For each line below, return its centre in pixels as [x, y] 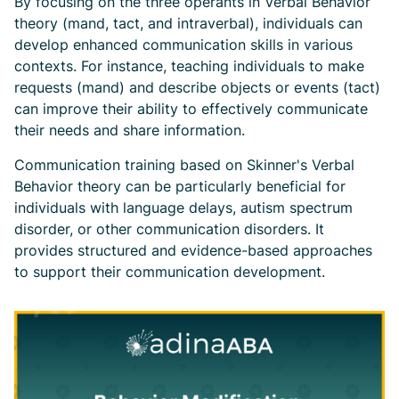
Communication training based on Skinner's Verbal [184, 165]
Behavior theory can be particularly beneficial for [180, 187]
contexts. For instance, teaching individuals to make [189, 66]
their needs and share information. [130, 130]
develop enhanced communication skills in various [183, 45]
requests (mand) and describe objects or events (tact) [197, 88]
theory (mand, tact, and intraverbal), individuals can [188, 24]
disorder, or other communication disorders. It [169, 229]
